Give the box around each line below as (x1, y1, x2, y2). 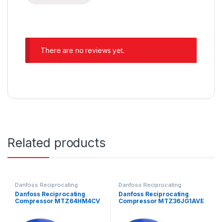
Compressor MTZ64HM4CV (14, 197, 101, 205)
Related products (7, 135, 106, 150)
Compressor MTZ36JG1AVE (118, 197, 207, 205)
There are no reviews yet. (41, 46, 124, 55)
